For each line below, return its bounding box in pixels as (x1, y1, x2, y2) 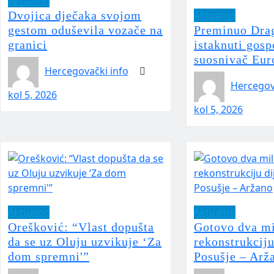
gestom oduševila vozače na (8, 23, 163, 37)
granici (8, 38, 47, 52)
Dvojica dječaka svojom (8, 9, 141, 23)
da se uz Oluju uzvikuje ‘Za (8, 235, 161, 249)
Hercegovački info (44, 64, 128, 78)
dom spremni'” (8, 250, 89, 264)
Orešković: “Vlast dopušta (8, 220, 154, 234)
